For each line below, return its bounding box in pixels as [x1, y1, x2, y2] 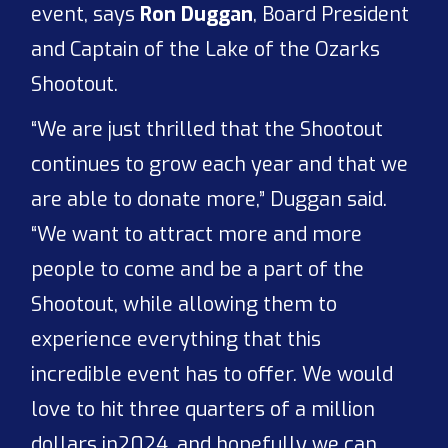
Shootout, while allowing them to [31, 290, 338, 318]
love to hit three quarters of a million [31, 395, 376, 423]
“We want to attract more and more [31, 220, 363, 248]
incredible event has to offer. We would [31, 360, 394, 388]
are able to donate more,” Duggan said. [31, 185, 388, 213]
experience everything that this [31, 325, 322, 353]
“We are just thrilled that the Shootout [31, 115, 384, 143]
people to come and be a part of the [31, 255, 365, 283]
